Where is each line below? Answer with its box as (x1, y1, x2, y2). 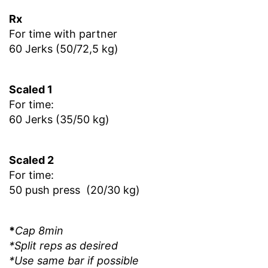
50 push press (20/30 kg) (9, 184, 140, 197)
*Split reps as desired (9, 239, 118, 252)
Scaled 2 (9, 154, 54, 167)
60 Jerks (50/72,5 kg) (9, 42, 118, 56)
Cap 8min (15, 224, 63, 237)
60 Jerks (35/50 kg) (9, 113, 109, 126)
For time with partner (9, 28, 117, 41)
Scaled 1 (9, 83, 53, 96)
